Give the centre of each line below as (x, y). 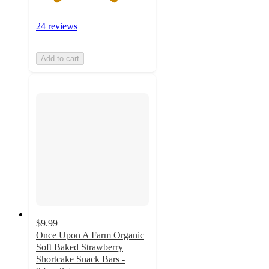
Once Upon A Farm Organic (90, 235)
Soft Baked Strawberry (80, 247)
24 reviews (57, 26)
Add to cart (60, 59)
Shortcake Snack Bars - (80, 259)
